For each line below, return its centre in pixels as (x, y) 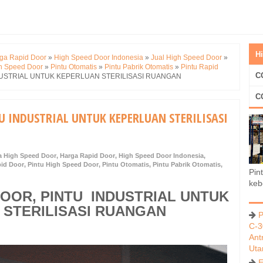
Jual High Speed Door (186, 58)
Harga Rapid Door (87, 156)
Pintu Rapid (200, 67)
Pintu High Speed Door (63, 165)
